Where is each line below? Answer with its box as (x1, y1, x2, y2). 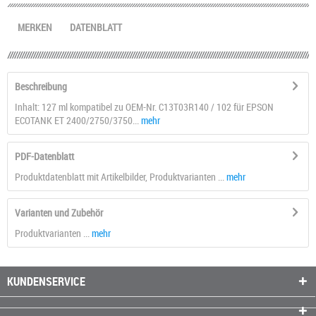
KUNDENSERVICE (7, 273, 85, 289)
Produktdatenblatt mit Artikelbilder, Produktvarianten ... (15, 169, 226, 183)
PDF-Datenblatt (15, 149, 74, 163)
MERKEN (18, 20, 52, 34)
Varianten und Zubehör (15, 205, 103, 219)
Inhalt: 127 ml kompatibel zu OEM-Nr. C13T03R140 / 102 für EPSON (15, 99, 274, 114)
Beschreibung (15, 79, 67, 93)
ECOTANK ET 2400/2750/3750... (15, 113, 139, 127)
